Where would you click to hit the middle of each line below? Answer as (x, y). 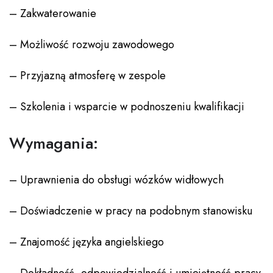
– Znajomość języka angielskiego (87, 242)
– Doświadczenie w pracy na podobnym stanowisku (131, 211)
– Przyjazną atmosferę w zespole (87, 76)
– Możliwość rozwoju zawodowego (92, 45)
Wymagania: (54, 144)
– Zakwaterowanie (53, 14)
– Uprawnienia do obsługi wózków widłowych (116, 180)
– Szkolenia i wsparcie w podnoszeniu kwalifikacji (127, 107)
